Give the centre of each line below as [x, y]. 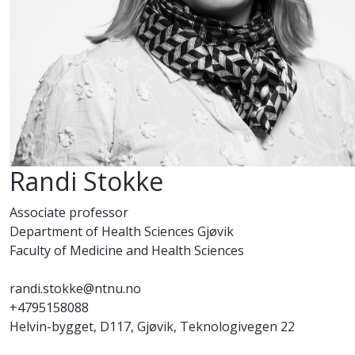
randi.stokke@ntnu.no [75, 289]
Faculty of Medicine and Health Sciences [127, 251]
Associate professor [69, 213]
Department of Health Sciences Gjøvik [122, 232]
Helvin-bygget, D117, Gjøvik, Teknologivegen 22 [152, 327]
